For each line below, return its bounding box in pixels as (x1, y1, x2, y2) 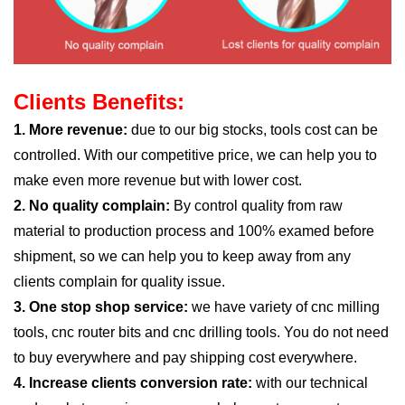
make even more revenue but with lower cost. (14, 172, 302, 188)
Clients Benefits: (14, 89, 184, 114)
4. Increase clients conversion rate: (14, 374, 252, 391)
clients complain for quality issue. (14, 273, 225, 289)
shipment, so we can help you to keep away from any (14, 248, 351, 264)
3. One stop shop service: (14, 298, 192, 315)
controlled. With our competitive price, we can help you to (14, 146, 377, 163)
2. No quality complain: (14, 197, 170, 213)
